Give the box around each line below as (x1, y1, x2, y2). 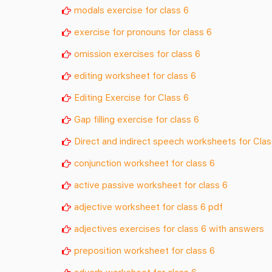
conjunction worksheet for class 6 (74, 157, 215, 169)
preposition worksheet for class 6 (74, 245, 215, 256)
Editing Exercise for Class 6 (74, 92, 189, 103)
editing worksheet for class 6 (74, 69, 196, 81)
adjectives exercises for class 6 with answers (74, 223, 264, 234)
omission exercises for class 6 (74, 47, 200, 59)
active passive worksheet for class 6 (74, 179, 228, 191)
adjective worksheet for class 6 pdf (74, 201, 223, 212)
